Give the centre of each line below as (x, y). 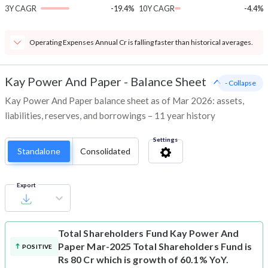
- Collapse (240, 83)
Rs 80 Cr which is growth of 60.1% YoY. (144, 260)
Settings (165, 140)
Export (26, 185)
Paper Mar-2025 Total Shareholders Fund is (155, 246)
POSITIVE (37, 247)
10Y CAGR (156, 9)
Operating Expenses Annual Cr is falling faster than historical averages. (141, 42)
